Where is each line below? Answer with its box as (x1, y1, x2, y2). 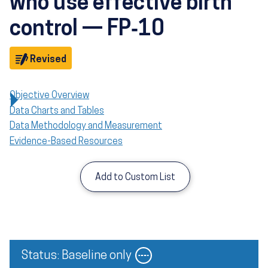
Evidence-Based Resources (10, 136, 123, 147)
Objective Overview (10, 90, 89, 100)
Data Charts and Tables (10, 106, 104, 116)
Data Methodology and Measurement (10, 121, 162, 132)
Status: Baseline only (22, 250, 132, 263)
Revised (28, 54, 66, 65)
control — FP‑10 (10, 19, 165, 41)
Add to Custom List (95, 173, 175, 183)
